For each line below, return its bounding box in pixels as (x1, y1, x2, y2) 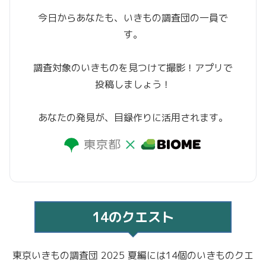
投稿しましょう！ (95, 78, 171, 91)
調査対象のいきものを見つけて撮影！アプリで (33, 61, 233, 75)
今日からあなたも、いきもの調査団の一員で (38, 11, 228, 25)
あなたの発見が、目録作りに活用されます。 (38, 111, 228, 125)
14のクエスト (91, 208, 174, 227)
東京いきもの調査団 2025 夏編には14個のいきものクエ (12, 249, 254, 262)
